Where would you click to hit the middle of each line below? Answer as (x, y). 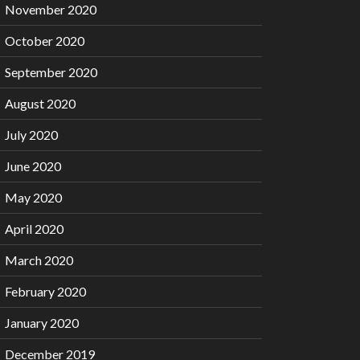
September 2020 (51, 72)
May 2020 (33, 198)
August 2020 (40, 104)
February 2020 (45, 292)
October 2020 (45, 41)
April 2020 (34, 229)
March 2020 (39, 260)
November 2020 (51, 10)
